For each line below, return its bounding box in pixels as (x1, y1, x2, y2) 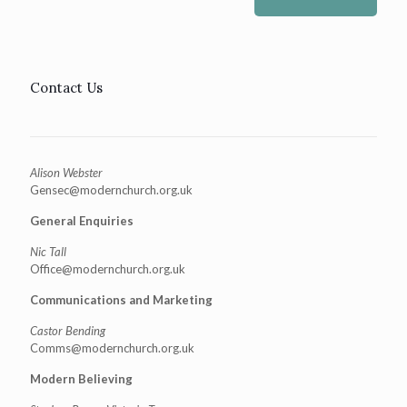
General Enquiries (30, 213, 134, 228)
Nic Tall (30, 244, 66, 259)
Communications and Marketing (30, 293, 213, 307)
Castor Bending (30, 323, 105, 338)
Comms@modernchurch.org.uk (30, 341, 194, 355)
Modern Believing (30, 372, 135, 386)
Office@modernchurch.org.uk (30, 262, 185, 276)
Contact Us (30, 79, 103, 96)
